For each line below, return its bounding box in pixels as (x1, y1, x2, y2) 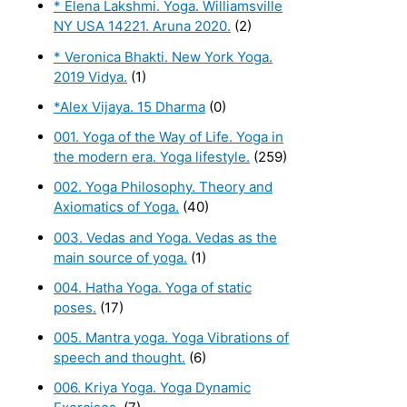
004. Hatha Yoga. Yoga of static (54, 278, 252, 296)
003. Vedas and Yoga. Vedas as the (54, 228, 277, 246)
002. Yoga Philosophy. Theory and (54, 178, 273, 196)
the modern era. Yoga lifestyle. (54, 148, 250, 166)
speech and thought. (54, 349, 185, 367)
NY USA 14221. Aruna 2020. (54, 17, 231, 35)
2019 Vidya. (54, 67, 127, 85)
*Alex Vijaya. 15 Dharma (54, 97, 205, 115)
